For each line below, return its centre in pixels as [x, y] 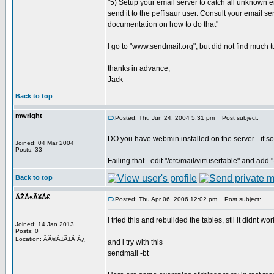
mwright [29, 116]
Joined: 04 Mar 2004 [45, 143]
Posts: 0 [27, 231]
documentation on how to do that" [163, 24]
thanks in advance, [139, 68]
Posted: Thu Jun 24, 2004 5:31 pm [165, 118]
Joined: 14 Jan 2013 [45, 224]
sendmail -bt [128, 253]
